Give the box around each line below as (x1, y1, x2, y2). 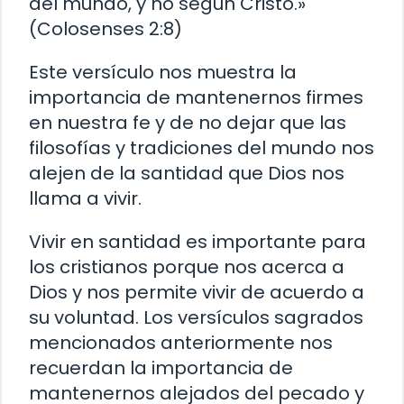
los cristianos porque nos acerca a (29, 254, 344, 280)
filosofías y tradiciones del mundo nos (29, 135, 374, 161)
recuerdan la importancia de (29, 355, 293, 381)
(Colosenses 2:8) (29, 16, 182, 42)
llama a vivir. (29, 186, 142, 212)
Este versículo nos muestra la (29, 60, 297, 86)
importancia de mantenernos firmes (29, 85, 363, 111)
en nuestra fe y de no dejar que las (29, 110, 346, 136)
